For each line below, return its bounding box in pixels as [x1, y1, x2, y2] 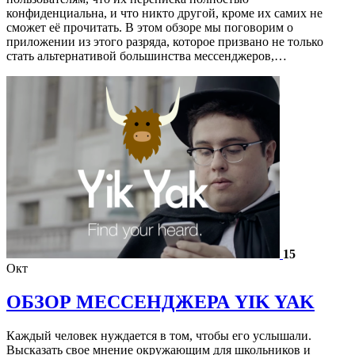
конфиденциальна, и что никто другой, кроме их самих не [6, 6, 323, 21]
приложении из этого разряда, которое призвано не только [6, 35, 323, 49]
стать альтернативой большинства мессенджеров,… [6, 49, 287, 63]
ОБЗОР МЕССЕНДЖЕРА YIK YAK [6, 291, 315, 312]
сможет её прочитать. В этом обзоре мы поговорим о [6, 21, 293, 35]
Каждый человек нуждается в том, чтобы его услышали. [6, 328, 311, 342]
